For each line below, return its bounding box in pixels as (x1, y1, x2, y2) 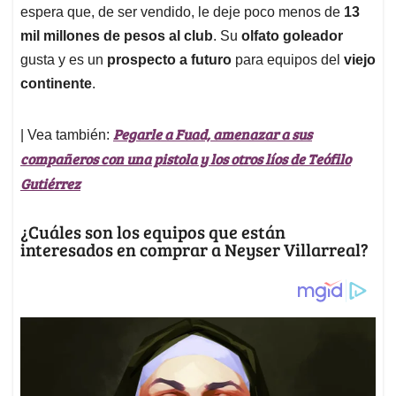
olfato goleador (241, 28, 343, 44)
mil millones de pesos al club (20, 28, 213, 44)
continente (20, 76, 92, 92)
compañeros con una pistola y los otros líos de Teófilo (20, 149, 351, 169)
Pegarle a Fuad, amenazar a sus (113, 125, 312, 144)
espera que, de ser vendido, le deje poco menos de (20, 4, 344, 20)
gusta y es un (20, 52, 107, 68)
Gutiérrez (20, 174, 80, 194)
